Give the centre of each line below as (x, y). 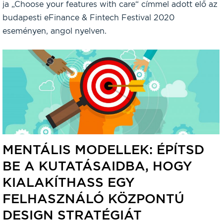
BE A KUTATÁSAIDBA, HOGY (97, 166)
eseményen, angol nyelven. (55, 31)
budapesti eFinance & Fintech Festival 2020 (88, 18)
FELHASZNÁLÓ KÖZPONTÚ (93, 199)
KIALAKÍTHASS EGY (69, 182)
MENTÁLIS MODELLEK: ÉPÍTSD (103, 150)
